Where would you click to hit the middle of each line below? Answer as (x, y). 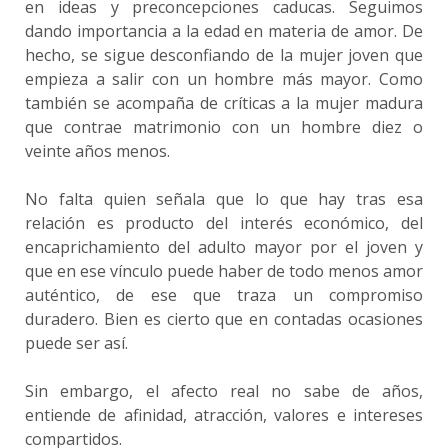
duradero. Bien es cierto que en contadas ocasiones (224, 319)
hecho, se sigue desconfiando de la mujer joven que (224, 55)
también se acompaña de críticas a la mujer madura (224, 103)
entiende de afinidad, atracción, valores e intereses (224, 415)
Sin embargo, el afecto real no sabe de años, (224, 391)
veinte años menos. (97, 151)
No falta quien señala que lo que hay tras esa (224, 199)
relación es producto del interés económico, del (224, 223)
